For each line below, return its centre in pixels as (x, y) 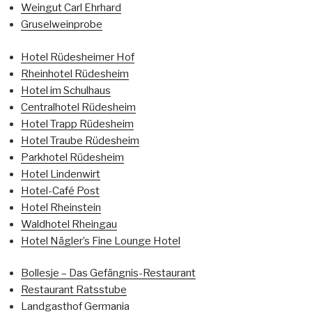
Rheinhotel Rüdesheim (75, 73)
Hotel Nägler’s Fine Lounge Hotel (101, 241)
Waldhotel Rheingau (69, 224)
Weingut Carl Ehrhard (71, 8)
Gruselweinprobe (62, 24)
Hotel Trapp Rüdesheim (77, 124)
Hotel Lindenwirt (61, 174)
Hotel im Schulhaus (66, 90)
